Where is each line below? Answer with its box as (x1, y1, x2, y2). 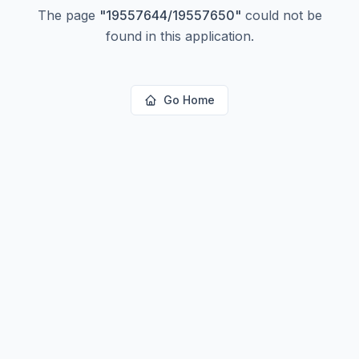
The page (37, 7, 99, 23)
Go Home (163, 93, 215, 107)
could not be (240, 7, 322, 23)
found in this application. (105, 28, 254, 44)
